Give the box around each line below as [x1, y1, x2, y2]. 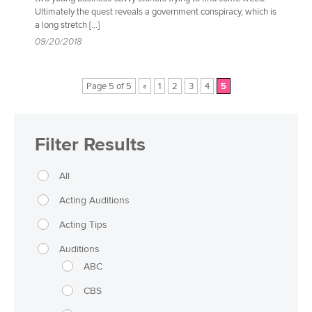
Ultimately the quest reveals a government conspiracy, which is [35, 6, 276, 17]
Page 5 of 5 [86, 81, 132, 91]
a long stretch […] [35, 19, 100, 30]
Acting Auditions [59, 194, 130, 205]
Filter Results [35, 133, 146, 155]
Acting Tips [59, 219, 107, 230]
